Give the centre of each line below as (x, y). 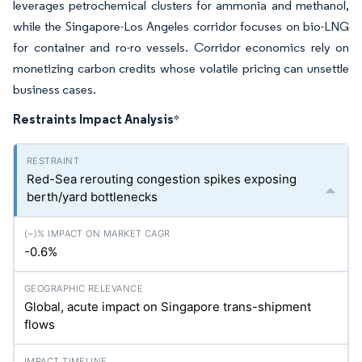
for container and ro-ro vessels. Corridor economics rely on (181, 47)
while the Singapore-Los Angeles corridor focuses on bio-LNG (181, 26)
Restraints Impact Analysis (93, 119)
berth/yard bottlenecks (92, 197)
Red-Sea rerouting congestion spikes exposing (162, 179)
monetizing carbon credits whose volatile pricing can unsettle (181, 68)
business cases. (55, 89)
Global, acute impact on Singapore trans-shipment (168, 307)
